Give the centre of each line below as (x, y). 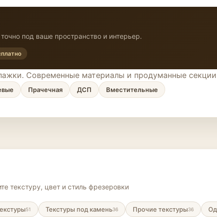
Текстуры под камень (79, 209)
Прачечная (45, 90)
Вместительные (132, 90)
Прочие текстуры (160, 209)
